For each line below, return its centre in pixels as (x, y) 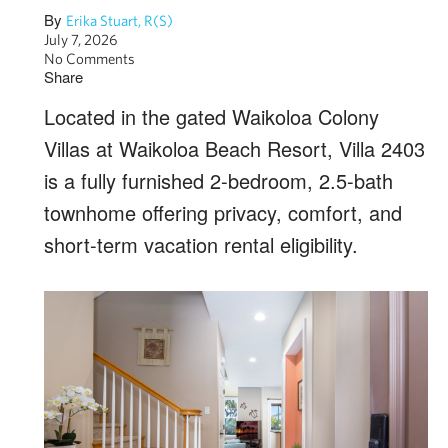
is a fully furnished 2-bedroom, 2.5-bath (218, 180)
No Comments (89, 58)
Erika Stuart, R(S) (119, 20)
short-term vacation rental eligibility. (204, 244)
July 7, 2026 (81, 39)
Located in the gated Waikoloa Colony (211, 116)
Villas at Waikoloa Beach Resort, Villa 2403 (234, 148)
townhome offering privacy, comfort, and (223, 212)
